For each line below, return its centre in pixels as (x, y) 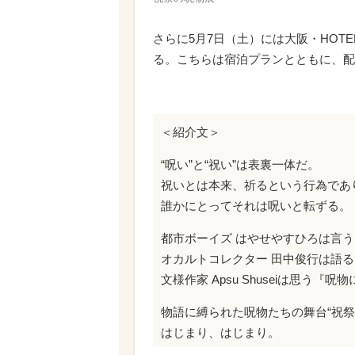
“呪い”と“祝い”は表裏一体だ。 (240, 164)
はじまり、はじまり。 (220, 332)
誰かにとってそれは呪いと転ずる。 (256, 205)
